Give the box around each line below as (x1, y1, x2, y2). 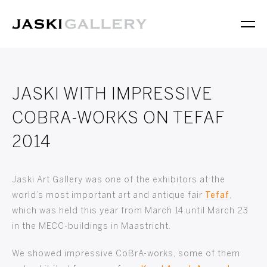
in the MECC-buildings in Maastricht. (12, 223, 171, 231)
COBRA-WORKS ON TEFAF (12, 111, 225, 127)
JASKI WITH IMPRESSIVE (12, 87, 213, 103)
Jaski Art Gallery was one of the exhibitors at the (12, 176, 225, 184)
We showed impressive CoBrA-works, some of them (12, 250, 240, 258)
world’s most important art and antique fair (12, 192, 205, 200)
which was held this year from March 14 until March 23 (12, 207, 249, 215)
